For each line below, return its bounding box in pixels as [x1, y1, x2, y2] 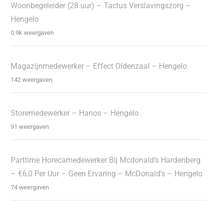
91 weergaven [11, 123, 49, 130]
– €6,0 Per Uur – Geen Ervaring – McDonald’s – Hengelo [11, 169, 203, 178]
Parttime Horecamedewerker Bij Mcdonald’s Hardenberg [11, 155, 201, 165]
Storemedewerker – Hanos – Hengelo [11, 108, 139, 118]
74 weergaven [11, 183, 49, 191]
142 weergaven [11, 76, 53, 83]
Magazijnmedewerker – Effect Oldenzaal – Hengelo [11, 61, 187, 71]
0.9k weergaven [11, 29, 54, 36]
